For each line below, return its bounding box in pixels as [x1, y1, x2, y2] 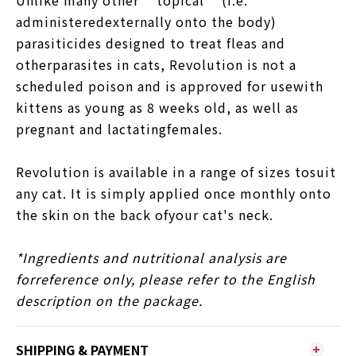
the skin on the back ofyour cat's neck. [16, 204, 273, 224]
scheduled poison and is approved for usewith [16, 75, 323, 95]
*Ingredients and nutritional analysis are [16, 247, 287, 267]
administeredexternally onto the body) [16, 11, 277, 31]
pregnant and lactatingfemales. [16, 118, 222, 138]
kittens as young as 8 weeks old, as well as [16, 97, 299, 117]
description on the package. [16, 290, 203, 310]
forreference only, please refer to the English [16, 269, 315, 288]
